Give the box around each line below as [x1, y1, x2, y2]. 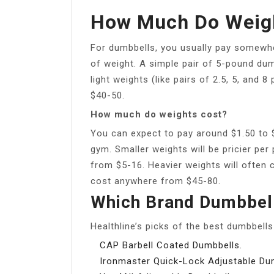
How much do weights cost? [91, 108, 228, 120]
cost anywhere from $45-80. [91, 175, 221, 187]
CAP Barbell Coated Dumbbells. [100, 239, 242, 251]
